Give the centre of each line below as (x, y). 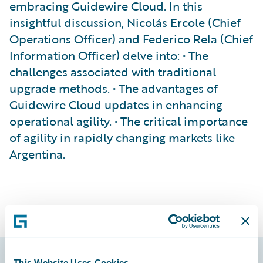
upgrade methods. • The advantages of (114, 88)
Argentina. (37, 154)
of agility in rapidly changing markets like (122, 137)
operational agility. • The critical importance (129, 121)
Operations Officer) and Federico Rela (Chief (131, 39)
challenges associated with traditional (113, 72)
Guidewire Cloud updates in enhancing (116, 104)
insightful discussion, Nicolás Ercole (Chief (125, 22)
